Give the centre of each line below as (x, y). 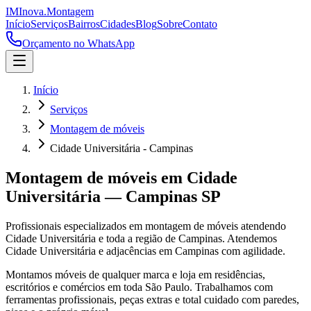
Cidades (118, 24)
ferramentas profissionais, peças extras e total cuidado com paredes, (152, 299)
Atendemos (251, 238)
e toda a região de (137, 238)
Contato (200, 24)
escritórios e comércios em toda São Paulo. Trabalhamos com (139, 287)
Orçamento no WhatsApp (78, 43)
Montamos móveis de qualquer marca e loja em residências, (135, 274)
